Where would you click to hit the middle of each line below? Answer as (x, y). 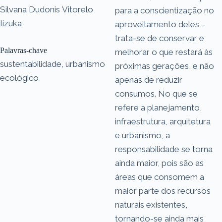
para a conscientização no (165, 10)
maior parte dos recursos (163, 191)
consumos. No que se (156, 93)
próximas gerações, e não (165, 66)
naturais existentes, (151, 204)
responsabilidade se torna (164, 149)
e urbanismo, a (142, 135)
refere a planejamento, (158, 107)
